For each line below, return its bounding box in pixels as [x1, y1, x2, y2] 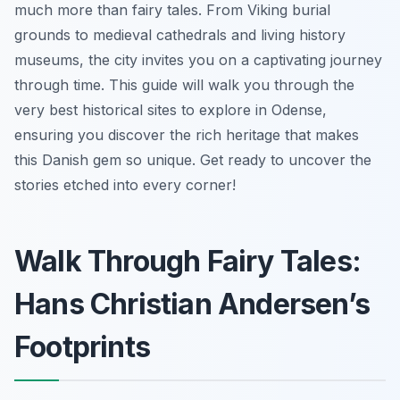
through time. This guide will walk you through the [14, 75, 354, 94]
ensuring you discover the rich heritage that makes [14, 125, 359, 144]
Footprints [14, 329, 150, 364]
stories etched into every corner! [14, 175, 236, 194]
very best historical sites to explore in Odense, [14, 100, 327, 119]
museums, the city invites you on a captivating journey [14, 50, 382, 69]
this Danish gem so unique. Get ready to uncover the [14, 150, 371, 169]
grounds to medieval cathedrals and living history [14, 25, 346, 44]
